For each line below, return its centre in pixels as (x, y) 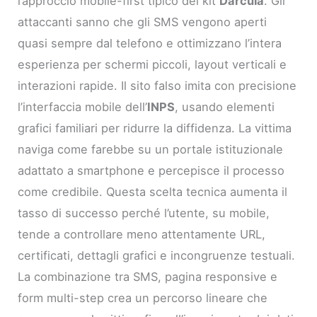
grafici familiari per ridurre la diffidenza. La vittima (155, 128)
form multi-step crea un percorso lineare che (143, 298)
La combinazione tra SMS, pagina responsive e (148, 277)
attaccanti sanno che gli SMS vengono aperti (143, 22)
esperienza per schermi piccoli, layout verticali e (152, 65)
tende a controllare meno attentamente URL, (142, 235)
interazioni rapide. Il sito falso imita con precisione (157, 86)
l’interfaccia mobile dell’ (83, 107)
